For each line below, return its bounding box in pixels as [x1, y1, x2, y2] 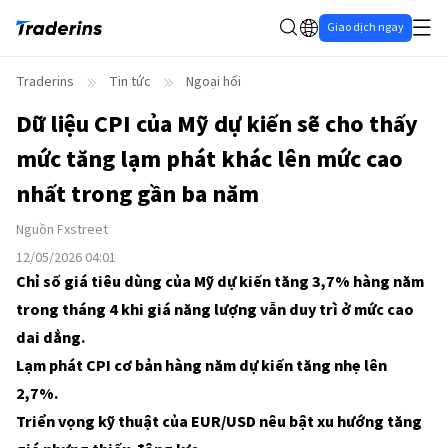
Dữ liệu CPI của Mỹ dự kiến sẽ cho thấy [16, 107, 418, 142]
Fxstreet [57, 220, 108, 240]
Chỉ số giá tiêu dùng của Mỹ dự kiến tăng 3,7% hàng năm [16, 271, 424, 293]
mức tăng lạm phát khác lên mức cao [16, 142, 403, 177]
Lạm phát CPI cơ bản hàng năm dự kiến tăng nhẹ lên [16, 355, 387, 377]
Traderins [16, 72, 74, 92]
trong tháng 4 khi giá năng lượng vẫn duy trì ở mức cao [16, 299, 414, 321]
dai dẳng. [16, 327, 86, 349]
